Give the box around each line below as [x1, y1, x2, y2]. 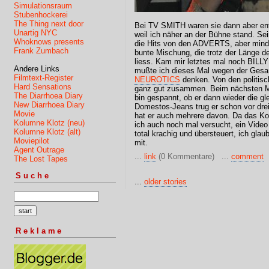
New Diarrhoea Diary [14, 100, 85, 109]
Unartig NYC [14, 28, 57, 37]
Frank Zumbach [14, 46, 68, 55]
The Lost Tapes [14, 154, 68, 163]
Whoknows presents [14, 37, 84, 46]
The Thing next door [14, 19, 83, 28]
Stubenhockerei [14, 10, 68, 19]
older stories [144, 177, 187, 186]
